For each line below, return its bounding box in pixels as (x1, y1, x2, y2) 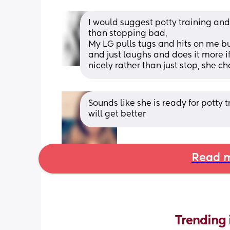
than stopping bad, (88, 29, 169, 38)
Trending (175, 214, 228, 227)
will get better (88, 110, 146, 119)
